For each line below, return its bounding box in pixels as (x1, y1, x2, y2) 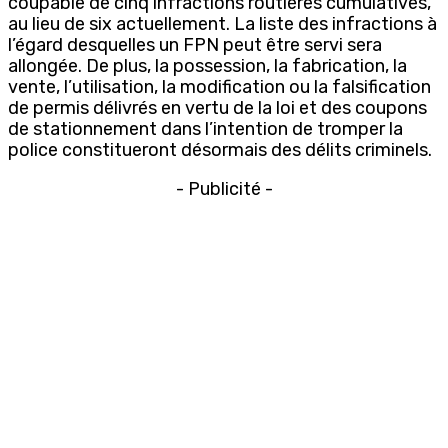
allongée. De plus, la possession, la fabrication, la (8, 54, 407, 77)
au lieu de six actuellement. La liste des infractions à (8, 12, 437, 35)
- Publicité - (175, 177, 273, 200)
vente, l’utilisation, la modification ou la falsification (8, 75, 431, 98)
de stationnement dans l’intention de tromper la (8, 117, 403, 140)
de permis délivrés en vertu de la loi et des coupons (8, 96, 427, 119)
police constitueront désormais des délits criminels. (8, 138, 432, 161)
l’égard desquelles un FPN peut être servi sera (8, 33, 382, 56)
